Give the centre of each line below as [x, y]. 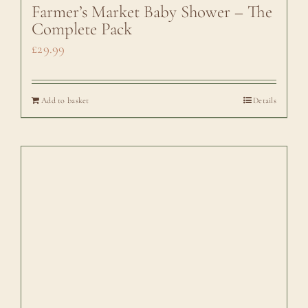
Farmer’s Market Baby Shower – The [152, 12]
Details [265, 101]
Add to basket [65, 101]
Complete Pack [81, 29]
